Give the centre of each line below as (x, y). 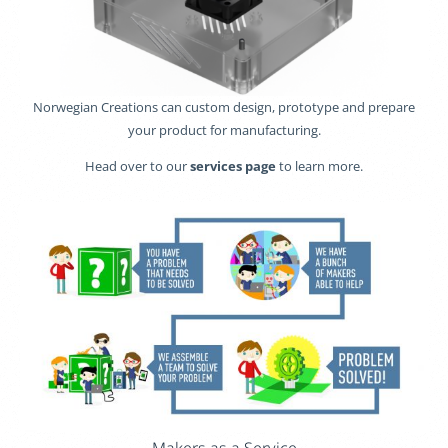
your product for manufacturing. (224, 129)
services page (233, 165)
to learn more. (319, 165)
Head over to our (137, 165)
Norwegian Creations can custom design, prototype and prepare (224, 106)
